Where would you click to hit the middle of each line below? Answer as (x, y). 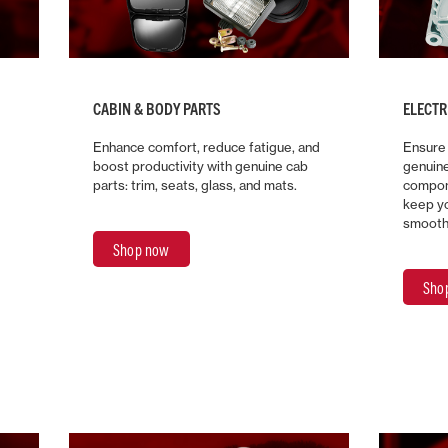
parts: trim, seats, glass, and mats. (195, 185)
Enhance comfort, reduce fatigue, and (206, 147)
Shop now (141, 250)
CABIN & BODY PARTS (157, 108)
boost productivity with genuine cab (200, 166)
